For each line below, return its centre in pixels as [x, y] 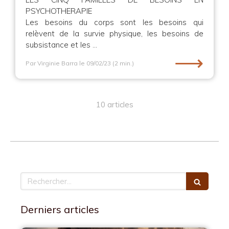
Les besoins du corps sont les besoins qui [114, 22]
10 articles [114, 105]
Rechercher [42, 177]
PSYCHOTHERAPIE [59, 11]
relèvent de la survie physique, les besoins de [114, 33]
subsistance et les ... [61, 45]
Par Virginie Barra [52, 63]
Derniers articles [60, 209]
